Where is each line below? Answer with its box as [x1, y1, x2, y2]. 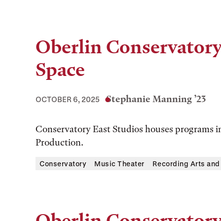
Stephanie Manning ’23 [106, 93, 206, 105]
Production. [36, 137, 83, 148]
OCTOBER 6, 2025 [36, 95, 100, 104]
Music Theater [94, 159, 145, 168]
